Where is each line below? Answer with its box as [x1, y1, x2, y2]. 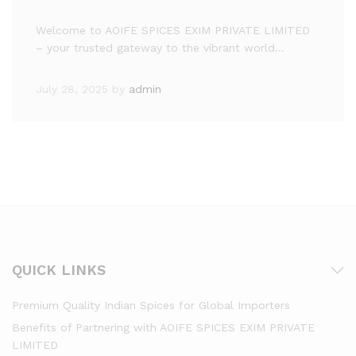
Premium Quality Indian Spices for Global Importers [12, 299, 290, 311]
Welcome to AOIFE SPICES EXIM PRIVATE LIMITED [36, 24, 310, 37]
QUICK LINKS [12, 261, 106, 278]
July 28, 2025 [36, 83, 108, 95]
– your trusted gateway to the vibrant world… [36, 41, 284, 54]
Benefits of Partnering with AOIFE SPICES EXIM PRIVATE [12, 321, 315, 334]
